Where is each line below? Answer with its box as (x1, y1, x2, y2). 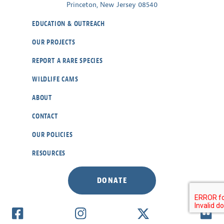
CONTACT (32, 112, 58, 121)
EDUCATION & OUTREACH (32, 19, 105, 28)
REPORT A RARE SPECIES (32, 56, 103, 65)
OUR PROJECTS (32, 38, 75, 47)
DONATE (96, 175, 127, 186)
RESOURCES (32, 149, 66, 158)
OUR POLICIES (32, 130, 73, 139)
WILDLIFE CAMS (32, 75, 78, 84)
